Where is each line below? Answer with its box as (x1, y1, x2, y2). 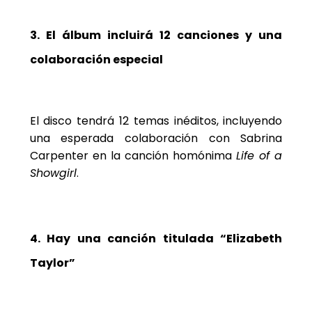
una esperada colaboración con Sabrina (29, 130, 283, 146)
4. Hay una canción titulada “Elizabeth (29, 230, 283, 247)
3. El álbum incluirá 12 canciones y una (29, 26, 283, 43)
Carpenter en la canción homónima (29, 147, 237, 164)
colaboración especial (29, 51, 163, 68)
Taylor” (29, 254, 75, 271)
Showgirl (29, 164, 77, 181)
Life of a (236, 147, 283, 164)
